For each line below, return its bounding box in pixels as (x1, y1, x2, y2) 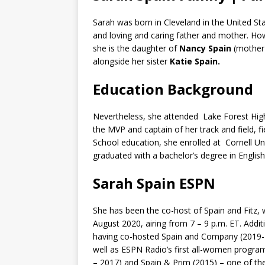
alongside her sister (93, 56, 170, 67)
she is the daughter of (93, 43, 179, 54)
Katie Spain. (170, 56, 220, 67)
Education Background (93, 79, 253, 99)
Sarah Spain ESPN (93, 173, 215, 193)
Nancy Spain (179, 43, 231, 54)
